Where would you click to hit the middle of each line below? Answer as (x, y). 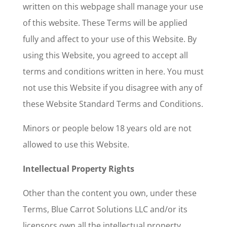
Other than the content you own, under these (109, 193)
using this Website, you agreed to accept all (105, 55)
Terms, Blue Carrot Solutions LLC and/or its (105, 209)
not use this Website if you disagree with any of (112, 87)
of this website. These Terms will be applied (105, 23)
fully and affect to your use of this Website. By (109, 39)
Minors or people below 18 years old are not (107, 128)
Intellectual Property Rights (78, 168)
